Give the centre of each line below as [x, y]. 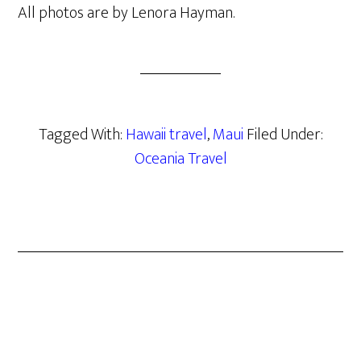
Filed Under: [284, 135]
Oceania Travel [180, 159]
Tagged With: [82, 135]
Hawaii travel [166, 135]
